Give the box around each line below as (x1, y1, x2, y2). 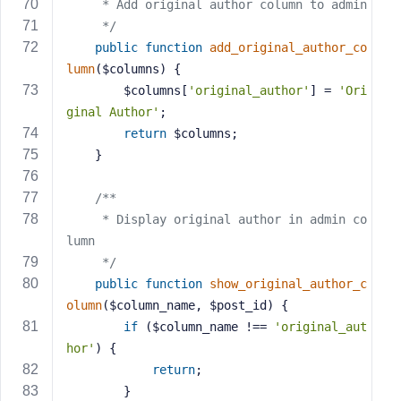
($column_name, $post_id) (102, 298, 274, 312)
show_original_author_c (209, 277, 367, 291)
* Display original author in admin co (66, 212, 102, 226)
